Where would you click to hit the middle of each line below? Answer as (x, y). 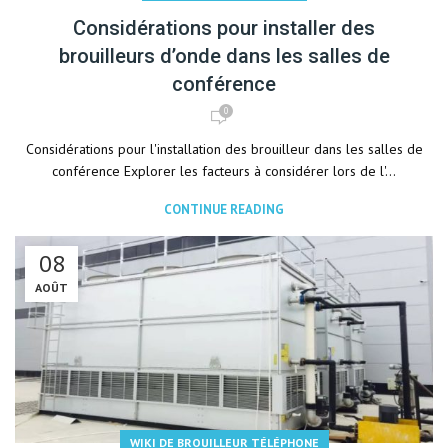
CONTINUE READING (224, 209)
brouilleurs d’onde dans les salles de (224, 56)
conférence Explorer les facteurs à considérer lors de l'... (224, 171)
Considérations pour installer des (224, 28)
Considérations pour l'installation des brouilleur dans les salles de (224, 149)
